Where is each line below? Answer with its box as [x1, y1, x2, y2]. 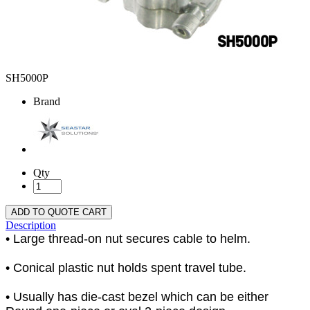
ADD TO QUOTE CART [11, 207, 107, 218]
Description [6, 219, 56, 232]
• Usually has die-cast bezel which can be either [6, 290, 268, 304]
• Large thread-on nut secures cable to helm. [6, 232, 250, 246]
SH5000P [6, 72, 48, 84]
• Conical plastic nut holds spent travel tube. [6, 261, 246, 275]
